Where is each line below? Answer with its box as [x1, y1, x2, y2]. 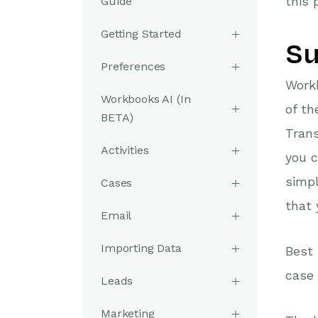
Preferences [101, 60, 166, 73]
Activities [101, 143, 149, 157]
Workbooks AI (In [101, 92, 191, 106]
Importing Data [101, 241, 182, 255]
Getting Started [101, 27, 182, 40]
